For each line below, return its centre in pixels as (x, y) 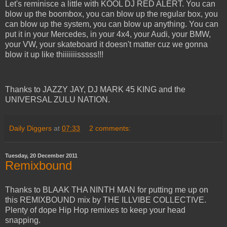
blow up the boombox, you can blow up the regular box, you (111, 14)
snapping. (23, 220)
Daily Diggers (30, 128)
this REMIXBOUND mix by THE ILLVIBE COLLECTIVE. (106, 200)
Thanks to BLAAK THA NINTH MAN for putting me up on (107, 190)
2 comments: (110, 128)
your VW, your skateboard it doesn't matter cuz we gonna (106, 44)
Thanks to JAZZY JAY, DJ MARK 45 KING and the (95, 89)
